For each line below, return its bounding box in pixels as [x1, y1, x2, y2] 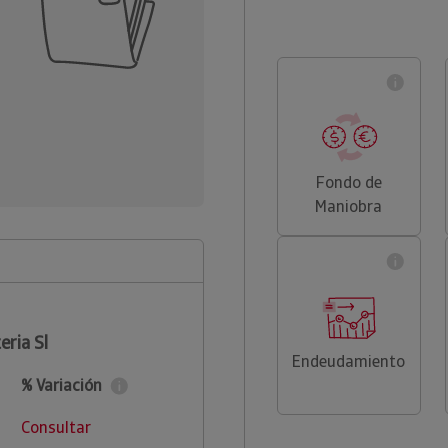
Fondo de [315, 172, 382, 193]
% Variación [20, 375, 102, 396]
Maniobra [315, 196, 383, 217]
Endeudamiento [292, 351, 406, 372]
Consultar [20, 417, 91, 438]
